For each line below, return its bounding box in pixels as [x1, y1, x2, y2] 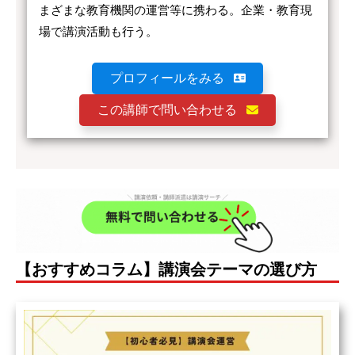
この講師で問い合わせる [97, 103, 237, 117]
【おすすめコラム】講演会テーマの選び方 [16, 260, 317, 278]
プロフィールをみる [109, 71, 224, 86]
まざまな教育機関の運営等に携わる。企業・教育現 [39, 2, 312, 17]
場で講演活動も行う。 [39, 24, 158, 38]
